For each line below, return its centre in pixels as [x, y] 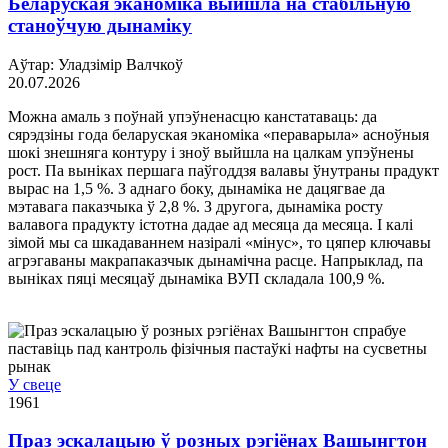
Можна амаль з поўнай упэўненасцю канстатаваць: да [192, 116]
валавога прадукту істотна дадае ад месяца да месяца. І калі [210, 224]
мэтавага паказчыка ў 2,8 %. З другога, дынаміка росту [195, 206]
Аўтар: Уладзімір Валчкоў [95, 64]
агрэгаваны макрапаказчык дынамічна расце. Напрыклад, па [215, 260]
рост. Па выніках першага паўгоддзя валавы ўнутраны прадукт [223, 170]
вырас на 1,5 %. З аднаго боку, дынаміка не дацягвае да [196, 188]
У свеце [34, 384]
